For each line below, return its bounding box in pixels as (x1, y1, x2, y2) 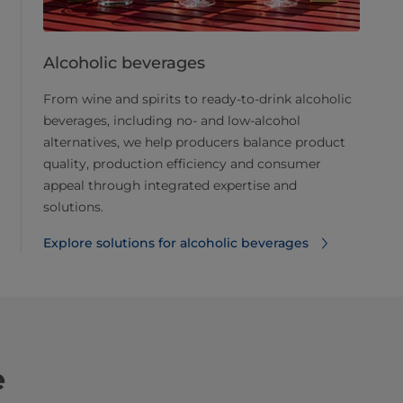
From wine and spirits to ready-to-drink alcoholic (43, 91, 352, 108)
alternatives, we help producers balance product (43, 134, 345, 151)
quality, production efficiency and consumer (43, 156, 321, 173)
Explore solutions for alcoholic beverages (43, 235, 309, 252)
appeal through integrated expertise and (43, 177, 297, 194)
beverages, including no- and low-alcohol (43, 112, 300, 130)
